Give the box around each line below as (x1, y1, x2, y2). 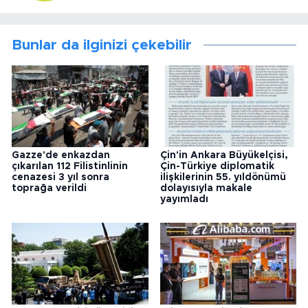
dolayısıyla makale (159, 184, 252, 194)
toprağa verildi (12, 184, 87, 194)
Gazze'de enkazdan (12, 151, 110, 161)
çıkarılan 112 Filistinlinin (12, 162, 128, 172)
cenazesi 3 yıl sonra (12, 173, 109, 183)
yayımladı (159, 195, 208, 205)
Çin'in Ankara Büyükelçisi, (159, 151, 288, 161)
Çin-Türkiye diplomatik (159, 162, 274, 172)
